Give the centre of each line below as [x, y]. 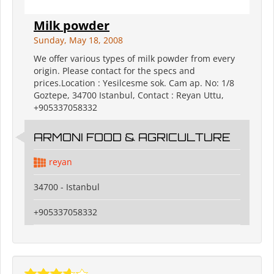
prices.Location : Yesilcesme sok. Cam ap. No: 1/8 [134, 83]
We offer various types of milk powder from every [134, 59]
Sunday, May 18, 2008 [78, 40]
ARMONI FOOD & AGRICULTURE [132, 137]
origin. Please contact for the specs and [114, 71]
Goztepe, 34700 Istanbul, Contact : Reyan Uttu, [129, 95]
